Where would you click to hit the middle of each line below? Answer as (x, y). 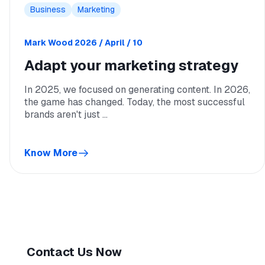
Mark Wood (49, 43)
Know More (51, 153)
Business (48, 9)
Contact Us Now (74, 252)
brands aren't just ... (66, 114)
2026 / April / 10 (109, 43)
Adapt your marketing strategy (131, 65)
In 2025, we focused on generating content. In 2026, (137, 90)
